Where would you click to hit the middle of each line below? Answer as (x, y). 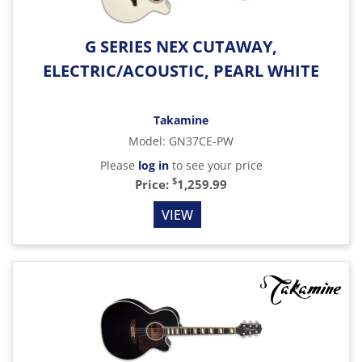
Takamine (181, 120)
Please (119, 165)
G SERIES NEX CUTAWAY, (181, 46)
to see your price (215, 165)
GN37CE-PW (201, 141)
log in (153, 165)
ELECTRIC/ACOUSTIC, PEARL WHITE (181, 71)
